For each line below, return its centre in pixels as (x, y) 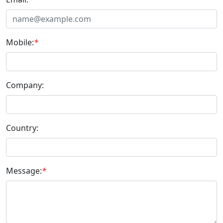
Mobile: (20, 43)
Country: (22, 128)
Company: (25, 85)
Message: (24, 171)
